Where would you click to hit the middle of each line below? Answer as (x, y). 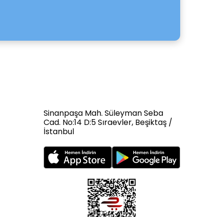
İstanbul (59, 132)
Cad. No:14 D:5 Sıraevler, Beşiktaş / (108, 123)
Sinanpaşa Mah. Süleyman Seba (103, 113)
